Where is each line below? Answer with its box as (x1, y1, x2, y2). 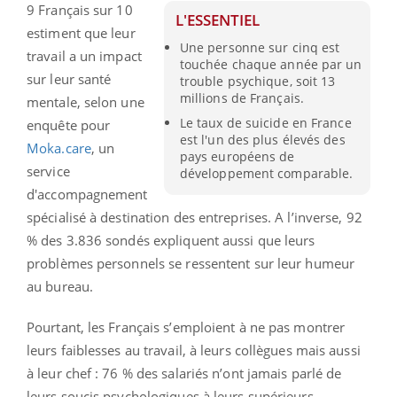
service (27, 161, 70, 180)
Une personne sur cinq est (179, 38, 340, 56)
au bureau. (27, 276, 93, 295)
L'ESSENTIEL (175, 9, 261, 30)
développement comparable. (179, 164, 354, 182)
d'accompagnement (27, 184, 148, 203)
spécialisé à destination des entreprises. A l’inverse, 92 (27, 207, 362, 226)
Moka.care (27, 138, 91, 157)
